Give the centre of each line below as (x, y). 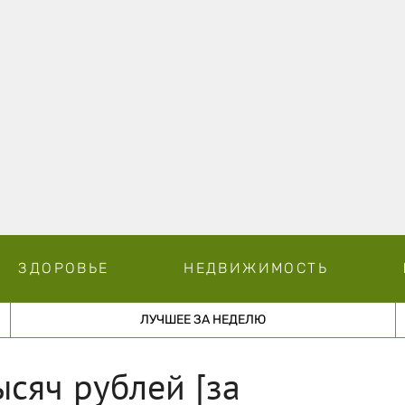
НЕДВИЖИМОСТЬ (256, 268)
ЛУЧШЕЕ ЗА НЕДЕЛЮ (202, 319)
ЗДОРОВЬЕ (64, 268)
